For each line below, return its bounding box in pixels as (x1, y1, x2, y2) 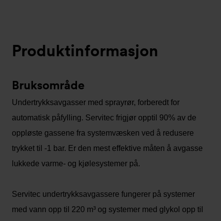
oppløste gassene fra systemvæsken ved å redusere (12, 129, 194, 137)
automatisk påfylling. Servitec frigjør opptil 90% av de (12, 113, 196, 122)
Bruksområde (12, 78, 85, 92)
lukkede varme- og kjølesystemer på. (12, 159, 140, 168)
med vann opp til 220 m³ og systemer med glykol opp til (12, 205, 203, 214)
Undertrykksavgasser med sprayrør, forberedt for (12, 98, 180, 107)
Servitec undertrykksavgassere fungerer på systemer (12, 190, 195, 198)
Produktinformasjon (12, 41, 158, 60)
